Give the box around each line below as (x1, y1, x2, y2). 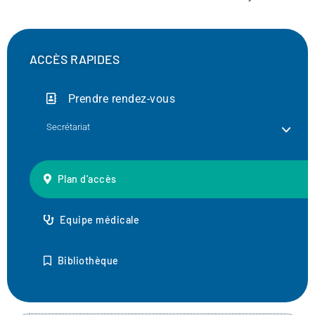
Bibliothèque (57, 255, 119, 266)
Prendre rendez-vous (67, 92, 175, 105)
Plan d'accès (57, 173, 117, 185)
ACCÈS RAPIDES (30, 51, 120, 67)
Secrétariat (46, 122, 90, 132)
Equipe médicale (59, 214, 139, 226)
